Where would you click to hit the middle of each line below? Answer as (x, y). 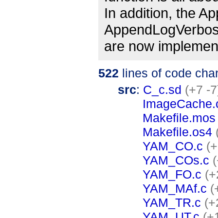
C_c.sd (162, 89)
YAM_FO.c (172, 174)
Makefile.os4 (177, 132)
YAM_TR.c (172, 202)
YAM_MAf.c (175, 188)
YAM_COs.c (176, 160)
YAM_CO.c (173, 146)
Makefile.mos (179, 118)
